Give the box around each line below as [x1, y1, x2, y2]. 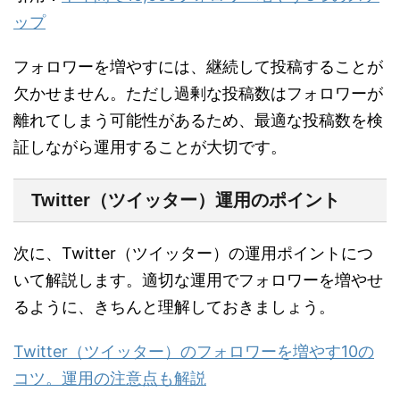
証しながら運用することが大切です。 [13, 137, 287, 157]
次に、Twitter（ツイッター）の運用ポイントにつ [13, 244, 373, 263]
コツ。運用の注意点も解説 [13, 369, 206, 388]
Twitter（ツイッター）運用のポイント [31, 190, 340, 211]
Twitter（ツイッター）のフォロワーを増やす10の [13, 342, 374, 362]
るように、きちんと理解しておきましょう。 [13, 297, 335, 317]
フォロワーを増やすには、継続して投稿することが [13, 57, 383, 77]
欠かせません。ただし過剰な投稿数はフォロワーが [13, 84, 383, 104]
